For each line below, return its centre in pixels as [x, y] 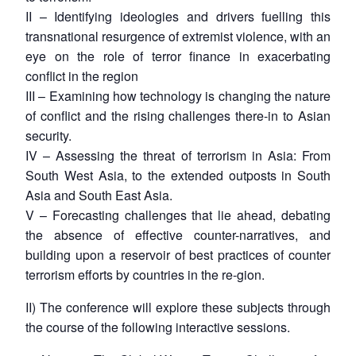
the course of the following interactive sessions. [158, 327]
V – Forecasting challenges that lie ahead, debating [178, 215]
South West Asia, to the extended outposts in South [178, 175]
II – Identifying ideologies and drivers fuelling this [73, 16]
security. [48, 135]
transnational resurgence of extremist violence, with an [178, 36]
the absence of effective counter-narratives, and [178, 234]
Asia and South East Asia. [99, 195]
